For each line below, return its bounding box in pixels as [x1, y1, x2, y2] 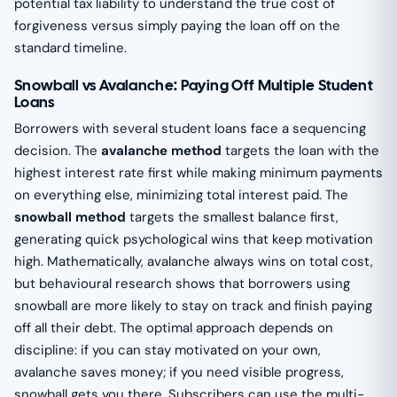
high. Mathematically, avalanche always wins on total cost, [14, 252, 373, 270]
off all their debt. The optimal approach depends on [14, 318, 333, 337]
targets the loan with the [222, 141, 379, 160]
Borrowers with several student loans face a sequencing [14, 119, 366, 137]
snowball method [14, 207, 126, 226]
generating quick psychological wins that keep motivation [14, 230, 373, 248]
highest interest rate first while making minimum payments [14, 163, 383, 182]
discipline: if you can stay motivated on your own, [14, 340, 321, 359]
